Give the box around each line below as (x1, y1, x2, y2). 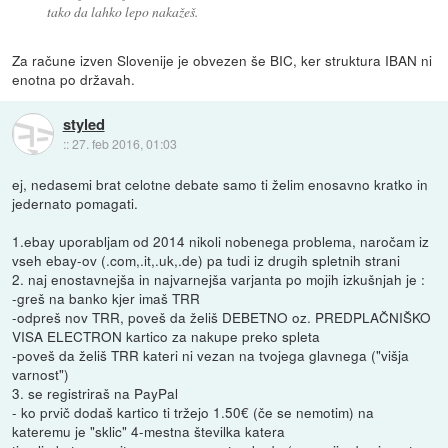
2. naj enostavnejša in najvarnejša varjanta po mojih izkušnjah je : (12, 268, 426, 289)
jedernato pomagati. (12, 192, 139, 213)
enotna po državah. (12, 68, 136, 89)
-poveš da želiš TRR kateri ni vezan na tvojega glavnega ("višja (12, 344, 410, 365)
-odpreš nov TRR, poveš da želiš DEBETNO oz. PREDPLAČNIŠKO (12, 306, 432, 327)
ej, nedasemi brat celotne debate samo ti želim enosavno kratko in (12, 173, 429, 194)
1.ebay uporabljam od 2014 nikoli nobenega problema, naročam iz (12, 230, 430, 251)
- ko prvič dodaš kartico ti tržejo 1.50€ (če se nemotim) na (12, 401, 375, 422)
